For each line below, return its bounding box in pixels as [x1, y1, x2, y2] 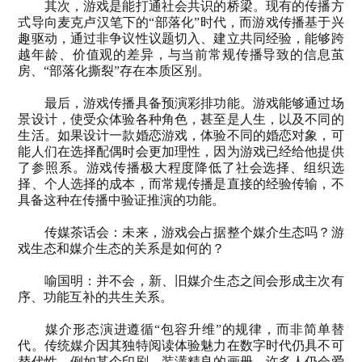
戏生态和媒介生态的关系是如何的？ [18, 241, 225, 255]
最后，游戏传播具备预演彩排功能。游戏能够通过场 [44, 95, 344, 110]
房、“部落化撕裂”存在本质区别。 [18, 63, 211, 78]
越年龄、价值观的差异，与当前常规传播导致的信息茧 [18, 47, 344, 61]
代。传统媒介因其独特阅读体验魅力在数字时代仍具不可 [18, 338, 344, 352]
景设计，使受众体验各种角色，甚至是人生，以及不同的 [18, 112, 344, 126]
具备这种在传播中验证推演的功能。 [18, 192, 225, 207]
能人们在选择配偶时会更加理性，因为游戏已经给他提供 [18, 144, 344, 158]
